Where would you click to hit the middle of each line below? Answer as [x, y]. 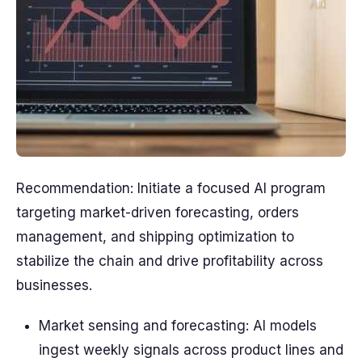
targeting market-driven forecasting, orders [158, 213]
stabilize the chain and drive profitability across [170, 261]
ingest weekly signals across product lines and [191, 350]
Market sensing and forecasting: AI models [178, 326]
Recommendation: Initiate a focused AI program [171, 188]
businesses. [54, 285]
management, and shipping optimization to [155, 237]
